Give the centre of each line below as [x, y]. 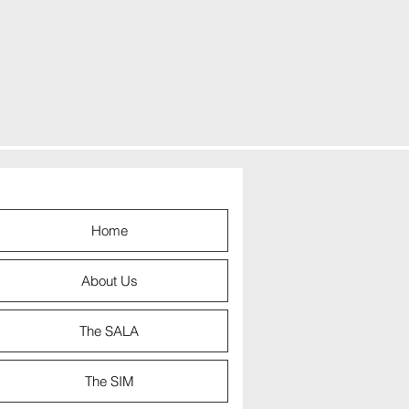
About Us [109, 281]
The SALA [109, 331]
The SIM [109, 381]
